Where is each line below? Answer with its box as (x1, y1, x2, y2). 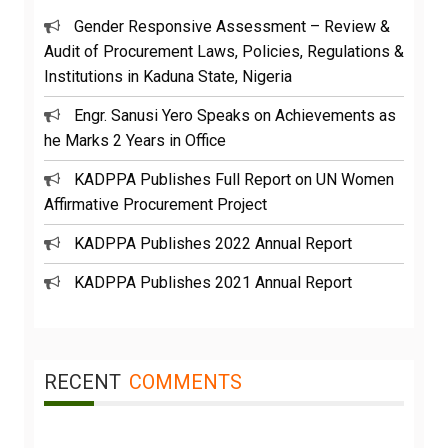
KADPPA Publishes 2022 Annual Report (74, 234, 352, 254)
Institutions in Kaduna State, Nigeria (44, 67, 292, 87)
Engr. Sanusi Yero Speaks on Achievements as (74, 106, 396, 126)
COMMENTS (129, 370, 242, 395)
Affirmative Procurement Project (44, 195, 267, 215)
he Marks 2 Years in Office (44, 131, 226, 151)
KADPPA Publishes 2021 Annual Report (74, 273, 352, 293)
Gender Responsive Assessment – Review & (74, 17, 390, 37)
